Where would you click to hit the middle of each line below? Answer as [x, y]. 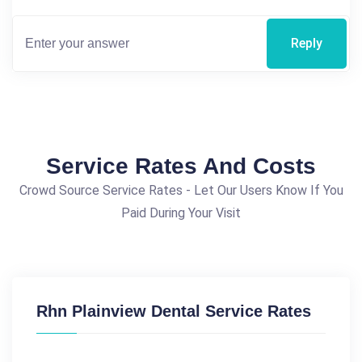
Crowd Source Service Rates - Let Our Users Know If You [181, 190]
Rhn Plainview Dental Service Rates [174, 311]
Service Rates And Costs [181, 166]
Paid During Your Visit [181, 213]
